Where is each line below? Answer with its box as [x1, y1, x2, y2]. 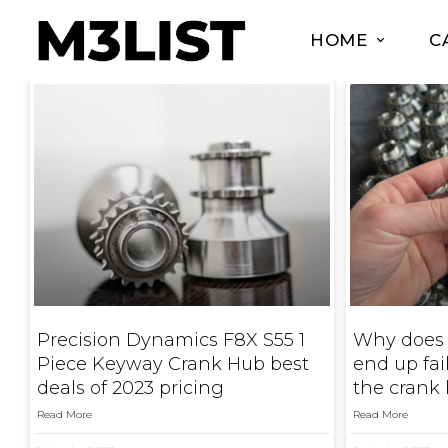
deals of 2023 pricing [37, 376, 224, 399]
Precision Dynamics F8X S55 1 [37, 328, 305, 351]
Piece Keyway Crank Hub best [37, 352, 309, 375]
